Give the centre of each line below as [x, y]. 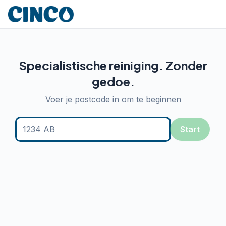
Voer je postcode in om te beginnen [113, 99]
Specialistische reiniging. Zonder [113, 65]
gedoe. [113, 81]
